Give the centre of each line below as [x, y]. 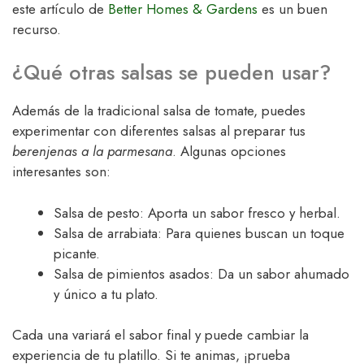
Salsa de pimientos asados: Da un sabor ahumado [201, 273]
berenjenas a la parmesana [92, 152]
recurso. [37, 29]
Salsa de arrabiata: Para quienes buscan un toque [199, 233]
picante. [77, 253]
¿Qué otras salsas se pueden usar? [171, 73]
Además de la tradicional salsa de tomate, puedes [159, 111]
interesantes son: [61, 172]
